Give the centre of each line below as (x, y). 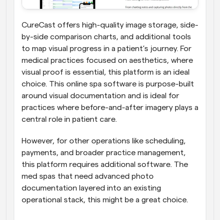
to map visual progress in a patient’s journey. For (107, 48)
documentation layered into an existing (91, 188)
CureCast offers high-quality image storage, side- (110, 25)
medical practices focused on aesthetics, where (107, 60)
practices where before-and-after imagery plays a (110, 107)
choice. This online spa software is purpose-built (108, 84)
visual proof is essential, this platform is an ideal (106, 72)
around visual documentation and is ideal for (100, 96)
